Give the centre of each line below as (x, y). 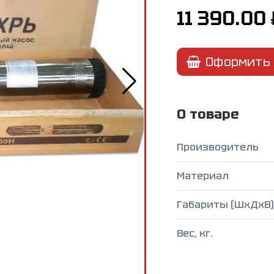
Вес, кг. (195, 233)
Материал (203, 176)
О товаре (208, 114)
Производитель (218, 147)
